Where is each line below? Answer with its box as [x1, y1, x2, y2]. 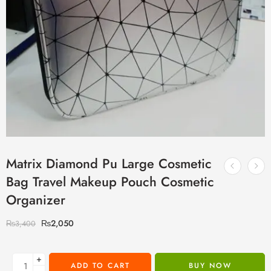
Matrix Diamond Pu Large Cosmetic [6, 154, 212, 174]
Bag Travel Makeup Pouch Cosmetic [6, 172, 214, 192]
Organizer [6, 191, 65, 210]
